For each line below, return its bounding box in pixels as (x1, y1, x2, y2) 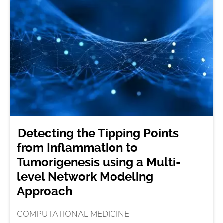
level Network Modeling (17, 170, 154, 184)
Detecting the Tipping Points (18, 126, 179, 140)
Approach (17, 184, 73, 198)
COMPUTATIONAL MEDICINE (17, 210, 130, 218)
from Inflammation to (17, 141, 138, 155)
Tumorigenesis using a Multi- (17, 155, 181, 169)
